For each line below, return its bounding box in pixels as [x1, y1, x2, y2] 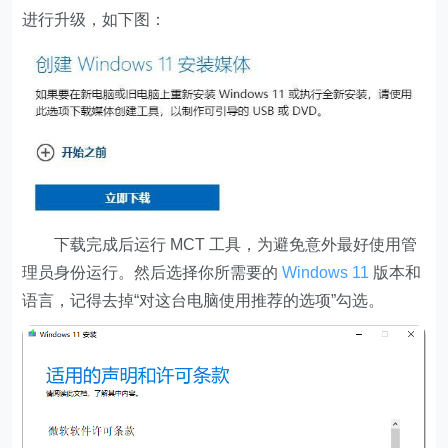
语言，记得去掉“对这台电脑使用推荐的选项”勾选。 [22, 291, 385, 309]
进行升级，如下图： [22, 11, 167, 29]
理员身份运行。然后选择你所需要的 [22, 263, 283, 281]
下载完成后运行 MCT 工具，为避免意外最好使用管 [22, 235, 418, 253]
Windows [282, 263, 349, 281]
